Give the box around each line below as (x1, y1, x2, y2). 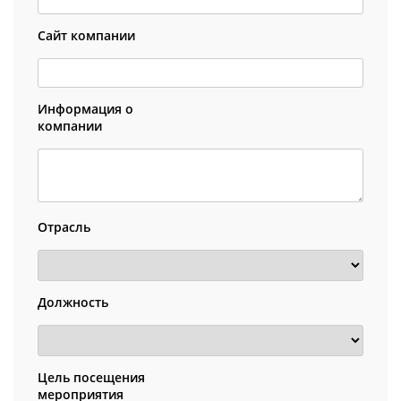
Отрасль (38, 218, 90, 235)
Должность (38, 294, 108, 311)
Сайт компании (38, 27, 135, 44)
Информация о (38, 100, 133, 117)
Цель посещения (38, 369, 145, 386)
